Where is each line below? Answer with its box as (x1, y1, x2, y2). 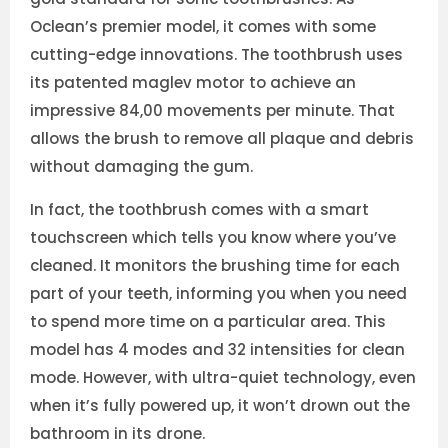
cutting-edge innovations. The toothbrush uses (30, 44, 403, 66)
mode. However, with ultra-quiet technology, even (30, 367, 416, 389)
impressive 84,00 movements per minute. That (30, 100, 395, 122)
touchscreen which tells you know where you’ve (30, 227, 396, 249)
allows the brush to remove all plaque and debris (30, 128, 414, 150)
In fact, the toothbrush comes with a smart (30, 199, 369, 221)
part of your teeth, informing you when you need (30, 283, 407, 305)
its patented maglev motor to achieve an (30, 72, 356, 94)
